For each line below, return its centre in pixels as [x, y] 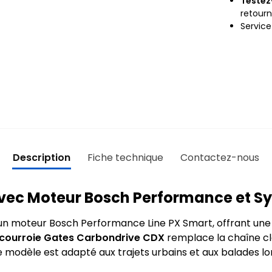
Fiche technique [125, 157]
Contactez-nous [220, 157]
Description [42, 157]
